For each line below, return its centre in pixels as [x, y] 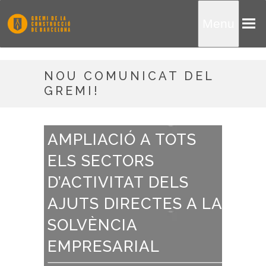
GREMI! [72, 91]
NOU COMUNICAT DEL [129, 76]
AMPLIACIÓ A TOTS [122, 140]
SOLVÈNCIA [92, 225]
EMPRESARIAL [104, 246]
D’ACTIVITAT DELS [118, 182]
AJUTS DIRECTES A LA [135, 204]
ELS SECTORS [101, 161]
